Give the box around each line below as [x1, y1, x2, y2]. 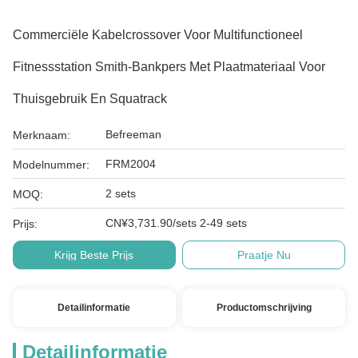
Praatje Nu [237, 249, 291, 261]
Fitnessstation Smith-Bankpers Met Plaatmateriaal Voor [13, 60, 325, 74]
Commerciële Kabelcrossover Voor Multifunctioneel [13, 28, 303, 42]
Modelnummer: [13, 158, 89, 171]
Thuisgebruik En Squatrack [13, 92, 167, 105]
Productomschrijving [216, 302, 312, 313]
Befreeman [105, 128, 161, 141]
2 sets [105, 187, 136, 200]
